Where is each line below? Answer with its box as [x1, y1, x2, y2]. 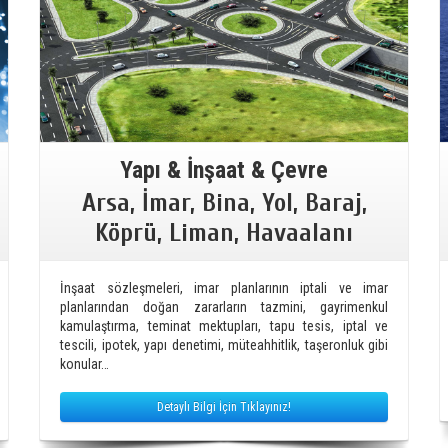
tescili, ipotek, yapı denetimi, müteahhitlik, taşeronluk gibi [60, 336, 388, 353]
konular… [60, 355, 109, 372]
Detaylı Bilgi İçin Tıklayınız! [157, 399, 291, 414]
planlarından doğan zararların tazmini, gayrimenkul [60, 298, 388, 315]
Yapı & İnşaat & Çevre [120, 155, 328, 184]
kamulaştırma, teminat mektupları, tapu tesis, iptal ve [60, 317, 388, 334]
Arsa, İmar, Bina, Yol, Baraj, [81, 187, 367, 218]
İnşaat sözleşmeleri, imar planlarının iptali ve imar [60, 279, 388, 296]
